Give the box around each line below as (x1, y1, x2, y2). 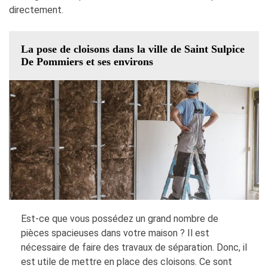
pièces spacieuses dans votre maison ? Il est (21, 227, 209, 239)
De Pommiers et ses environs (21, 56, 153, 68)
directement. (9, 4, 63, 16)
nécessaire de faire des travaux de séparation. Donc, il (21, 242, 247, 254)
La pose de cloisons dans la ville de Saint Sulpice (21, 43, 245, 56)
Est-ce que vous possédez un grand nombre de (21, 213, 218, 225)
